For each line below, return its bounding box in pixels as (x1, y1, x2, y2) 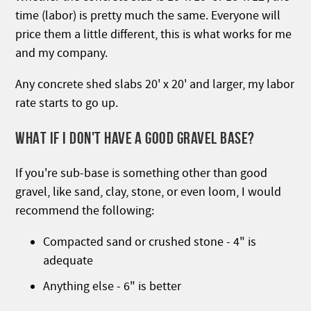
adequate (43, 252, 94, 269)
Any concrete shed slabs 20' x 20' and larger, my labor (15, 76, 295, 92)
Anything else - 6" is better (43, 278, 182, 294)
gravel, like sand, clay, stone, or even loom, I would (15, 183, 282, 200)
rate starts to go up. (15, 94, 119, 111)
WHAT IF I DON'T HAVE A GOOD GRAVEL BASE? (15, 128, 255, 147)
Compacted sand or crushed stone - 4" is (43, 233, 257, 250)
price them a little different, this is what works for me (15, 26, 292, 42)
